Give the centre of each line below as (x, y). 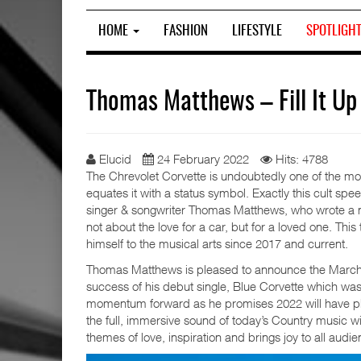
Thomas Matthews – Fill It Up (222, 102)
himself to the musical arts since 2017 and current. (217, 243)
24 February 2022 (203, 159)
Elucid (115, 159)
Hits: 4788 (302, 159)
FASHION (186, 31)
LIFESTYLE (257, 31)
